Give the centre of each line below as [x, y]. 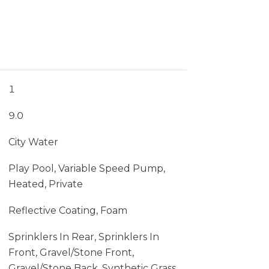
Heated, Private [45, 184]
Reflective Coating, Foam [68, 210]
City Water [33, 142]
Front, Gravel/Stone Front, [71, 252]
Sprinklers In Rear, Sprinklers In [83, 237]
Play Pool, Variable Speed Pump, [86, 168]
